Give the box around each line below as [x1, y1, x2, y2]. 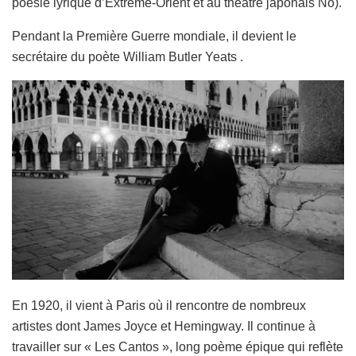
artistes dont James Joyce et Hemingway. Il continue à [12, 319, 315, 333]
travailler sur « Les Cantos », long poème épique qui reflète [12, 339, 343, 354]
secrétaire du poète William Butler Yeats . [12, 49, 243, 64]
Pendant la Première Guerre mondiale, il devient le [12, 29, 296, 43]
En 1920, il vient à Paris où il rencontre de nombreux [12, 298, 306, 312]
